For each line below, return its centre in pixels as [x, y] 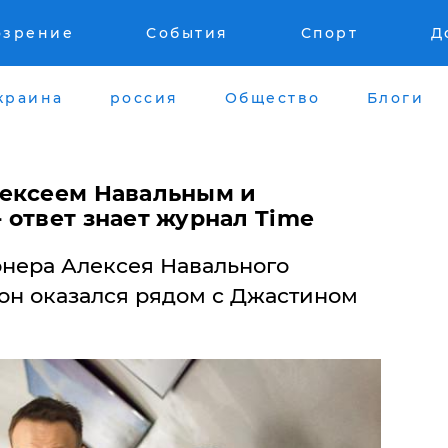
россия [144, 97]
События [187, 33]
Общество [272, 97]
